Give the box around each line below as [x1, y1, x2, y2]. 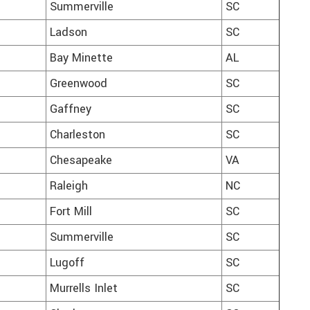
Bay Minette [50, 50, 113, 67]
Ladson [50, 24, 87, 42]
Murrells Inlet [50, 280, 118, 298]
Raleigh [50, 178, 88, 195]
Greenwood [50, 75, 107, 93]
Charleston [50, 127, 105, 144]
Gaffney [50, 101, 91, 118]
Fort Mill [50, 203, 92, 221]
